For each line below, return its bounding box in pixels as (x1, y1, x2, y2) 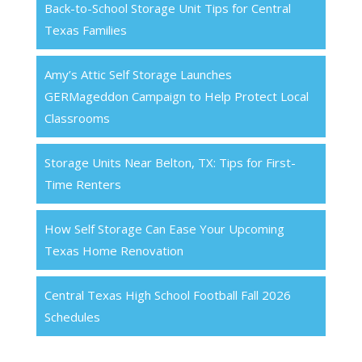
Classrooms (44, 109, 110, 126)
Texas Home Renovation (44, 242, 183, 259)
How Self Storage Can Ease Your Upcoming (44, 220, 284, 237)
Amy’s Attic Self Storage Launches (44, 65, 232, 82)
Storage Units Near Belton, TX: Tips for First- (44, 154, 296, 170)
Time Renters (44, 175, 121, 192)
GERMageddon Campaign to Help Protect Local (44, 87, 309, 104)
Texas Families (44, 21, 127, 38)
